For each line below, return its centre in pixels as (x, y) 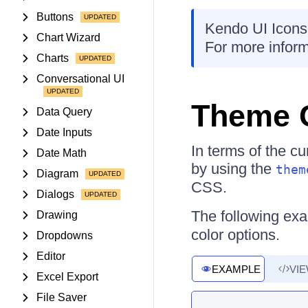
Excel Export (67, 277)
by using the (233, 169)
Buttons (55, 17)
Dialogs (55, 194)
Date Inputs (64, 132)
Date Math (62, 153)
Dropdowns (65, 235)
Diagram (57, 174)
